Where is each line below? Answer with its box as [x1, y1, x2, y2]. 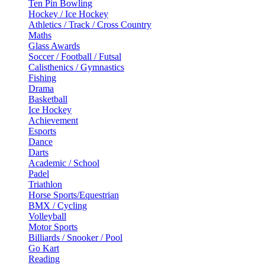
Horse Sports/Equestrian [28, 189, 119, 200]
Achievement [28, 115, 78, 125]
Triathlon [28, 179, 62, 189]
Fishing [28, 72, 56, 83]
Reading [28, 253, 60, 264]
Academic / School [28, 157, 99, 168]
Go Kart [28, 243, 59, 253]
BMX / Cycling [28, 200, 87, 211]
